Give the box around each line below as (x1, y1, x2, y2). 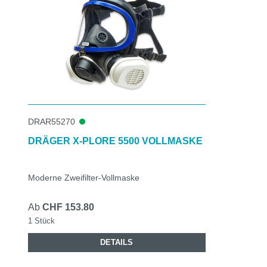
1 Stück (28, 216, 55, 225)
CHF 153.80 (42, 201, 94, 212)
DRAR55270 (28, 116, 75, 126)
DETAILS (100, 237, 133, 247)
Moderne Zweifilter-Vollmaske (28, 172, 139, 182)
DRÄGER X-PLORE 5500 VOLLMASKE (28, 135, 203, 146)
